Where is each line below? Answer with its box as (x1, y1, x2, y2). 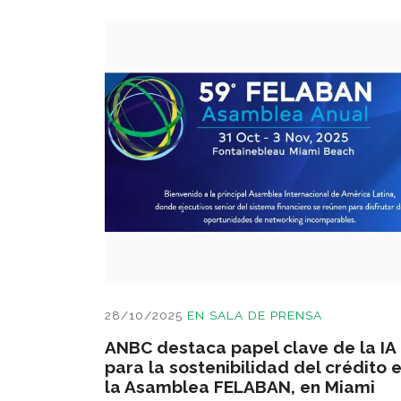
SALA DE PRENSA (209, 307, 322, 322)
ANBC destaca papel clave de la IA (105, 337, 396, 357)
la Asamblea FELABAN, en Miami (105, 376, 375, 397)
